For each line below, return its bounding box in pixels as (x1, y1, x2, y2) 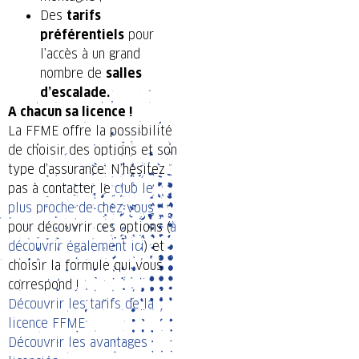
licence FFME (8, 315, 85, 333)
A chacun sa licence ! (8, 103, 132, 121)
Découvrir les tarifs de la (8, 296, 154, 313)
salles (106, 65, 142, 83)
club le (115, 180, 153, 198)
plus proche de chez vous (8, 200, 154, 217)
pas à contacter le (8, 180, 115, 198)
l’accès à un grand (40, 46, 140, 63)
